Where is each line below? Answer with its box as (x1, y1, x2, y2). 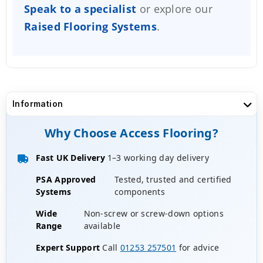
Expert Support (36, 242, 100, 253)
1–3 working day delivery (107, 152, 210, 163)
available (83, 220, 121, 231)
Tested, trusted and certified (114, 174, 232, 185)
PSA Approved (36, 174, 96, 185)
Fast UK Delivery (36, 152, 105, 163)
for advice (176, 242, 220, 253)
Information (12, 99, 63, 109)
